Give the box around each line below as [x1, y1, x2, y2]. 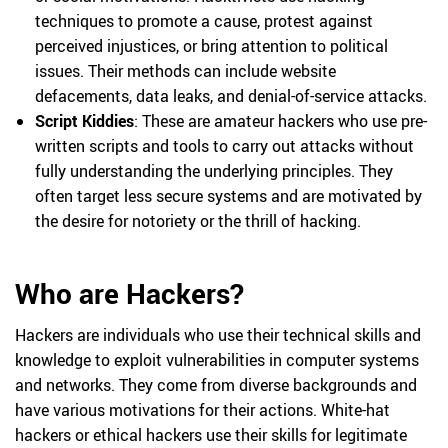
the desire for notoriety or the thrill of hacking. [35, 210, 361, 232]
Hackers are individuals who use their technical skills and [15, 324, 421, 346]
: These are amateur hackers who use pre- [134, 110, 427, 132]
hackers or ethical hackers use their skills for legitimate [15, 424, 407, 446]
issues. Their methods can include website [35, 60, 336, 82]
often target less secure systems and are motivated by [35, 185, 422, 207]
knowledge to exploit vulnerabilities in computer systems [15, 349, 419, 371]
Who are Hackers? [15, 274, 244, 312]
